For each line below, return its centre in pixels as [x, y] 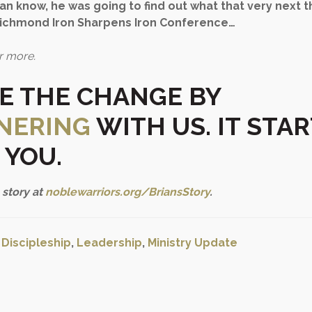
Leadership [109, 243]
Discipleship [36, 243]
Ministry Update [193, 243]
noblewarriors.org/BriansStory [127, 192]
